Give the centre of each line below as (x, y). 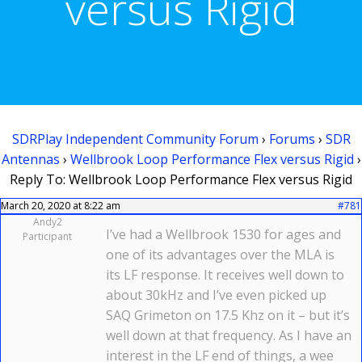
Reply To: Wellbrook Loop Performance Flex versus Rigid (181, 179)
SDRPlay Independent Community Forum (135, 139)
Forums (292, 139)
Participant (47, 236)
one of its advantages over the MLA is (220, 255)
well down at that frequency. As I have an (229, 335)
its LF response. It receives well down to (225, 275)
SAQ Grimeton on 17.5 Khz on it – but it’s (228, 315)
